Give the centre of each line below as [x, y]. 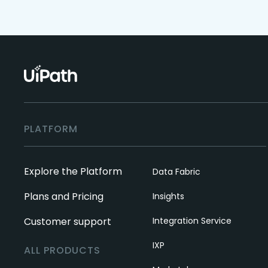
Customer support [68, 221]
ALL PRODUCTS [62, 250]
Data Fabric [176, 171]
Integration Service [192, 220]
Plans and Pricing [64, 196]
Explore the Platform [73, 171]
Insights [168, 196]
